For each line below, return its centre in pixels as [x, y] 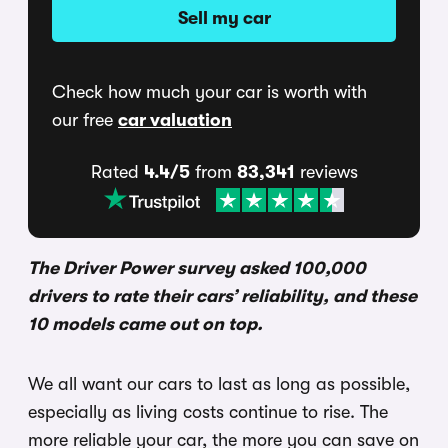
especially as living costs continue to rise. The [208, 412]
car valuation [175, 120]
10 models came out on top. [145, 324]
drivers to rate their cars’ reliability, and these [222, 296]
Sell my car [224, 18]
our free [85, 120]
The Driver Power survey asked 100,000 [197, 268]
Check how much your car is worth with [209, 92]
